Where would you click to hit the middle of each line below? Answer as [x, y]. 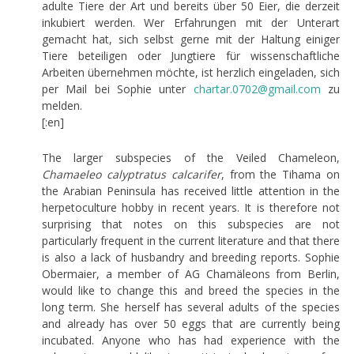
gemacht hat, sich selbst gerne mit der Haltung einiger [191, 39]
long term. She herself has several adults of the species [191, 307]
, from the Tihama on [281, 174]
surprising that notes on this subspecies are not [191, 224]
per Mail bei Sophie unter [117, 88]
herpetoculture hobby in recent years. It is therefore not [191, 207]
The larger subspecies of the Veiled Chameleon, [191, 157]
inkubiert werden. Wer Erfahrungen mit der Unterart [191, 22]
